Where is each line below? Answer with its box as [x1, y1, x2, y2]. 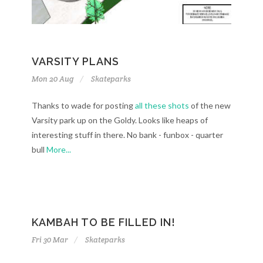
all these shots [135, 100, 189, 111]
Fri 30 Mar [32, 235, 68, 245]
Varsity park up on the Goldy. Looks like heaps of [32, 115, 208, 126]
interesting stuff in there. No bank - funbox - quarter [32, 130, 223, 140]
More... [46, 144, 71, 155]
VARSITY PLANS [32, 55, 119, 68]
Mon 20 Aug [32, 74, 74, 85]
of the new [189, 100, 231, 111]
